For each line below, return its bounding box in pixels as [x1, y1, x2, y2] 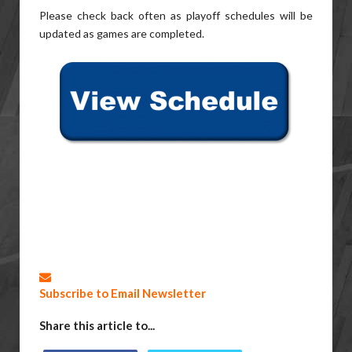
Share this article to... [39, 318, 155, 332]
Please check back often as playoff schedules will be [39, 9, 313, 22]
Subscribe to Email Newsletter [39, 286, 206, 300]
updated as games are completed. [39, 27, 204, 40]
